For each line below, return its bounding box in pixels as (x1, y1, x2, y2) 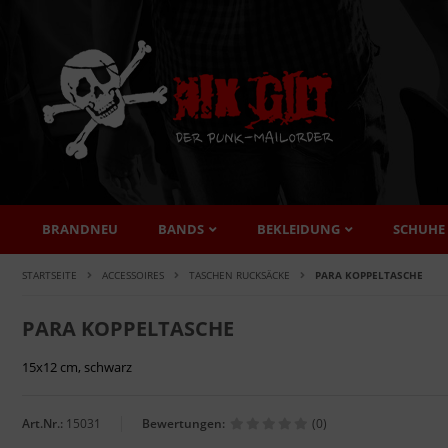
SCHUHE (393, 220, 445, 238)
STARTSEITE (22, 268, 77, 282)
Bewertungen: (142, 415, 225, 432)
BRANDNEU (42, 220, 118, 238)
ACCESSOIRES (102, 268, 164, 282)
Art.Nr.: (22, 415, 63, 432)
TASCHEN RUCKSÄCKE (189, 268, 290, 282)
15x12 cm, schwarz (22, 358, 132, 376)
